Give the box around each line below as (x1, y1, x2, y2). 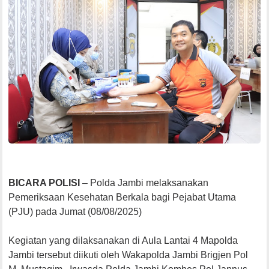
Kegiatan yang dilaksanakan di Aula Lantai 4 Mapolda (8, 235, 238, 246)
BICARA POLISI (8, 177, 80, 188)
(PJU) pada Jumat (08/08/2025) (8, 206, 145, 217)
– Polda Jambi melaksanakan (80, 177, 209, 188)
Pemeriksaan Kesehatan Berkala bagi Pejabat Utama (8, 192, 237, 202)
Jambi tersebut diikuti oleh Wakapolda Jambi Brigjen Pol (8, 249, 249, 260)
